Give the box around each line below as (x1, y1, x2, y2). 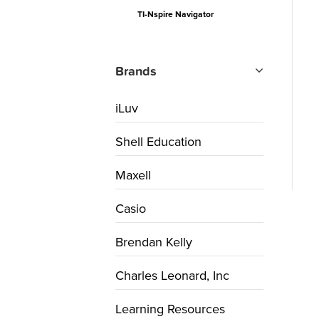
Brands (115, 64, 157, 79)
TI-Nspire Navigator (137, 9, 214, 19)
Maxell (115, 167, 151, 183)
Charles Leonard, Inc (115, 268, 229, 283)
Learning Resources (115, 301, 225, 317)
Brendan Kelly (115, 234, 192, 250)
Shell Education (115, 134, 202, 150)
